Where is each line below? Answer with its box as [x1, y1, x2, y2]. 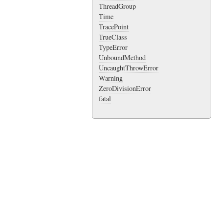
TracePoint [98, 22, 129, 32]
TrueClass [98, 32, 127, 42]
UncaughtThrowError [98, 63, 158, 73]
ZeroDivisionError [98, 84, 151, 93]
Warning [98, 73, 123, 83]
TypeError [98, 43, 128, 52]
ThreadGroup [98, 1, 136, 11]
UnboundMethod [98, 53, 146, 63]
